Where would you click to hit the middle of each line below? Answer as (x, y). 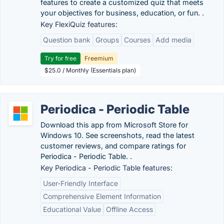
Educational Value (72, 209)
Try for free (60, 58)
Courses (137, 40)
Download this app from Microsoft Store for (114, 125)
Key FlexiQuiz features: (79, 24)
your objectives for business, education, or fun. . (122, 13)
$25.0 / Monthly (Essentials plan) (90, 70)
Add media (173, 40)
